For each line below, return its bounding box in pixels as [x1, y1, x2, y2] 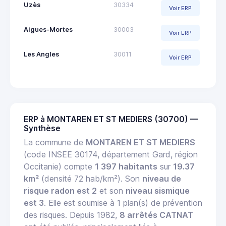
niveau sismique [126, 186, 190, 196]
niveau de [142, 174, 181, 184]
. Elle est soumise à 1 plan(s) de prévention [44, 198, 202, 208]
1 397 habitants [95, 161, 157, 172]
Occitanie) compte [24, 161, 95, 172]
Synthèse [24, 124, 61, 134]
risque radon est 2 [24, 186, 97, 196]
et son [97, 186, 126, 196]
